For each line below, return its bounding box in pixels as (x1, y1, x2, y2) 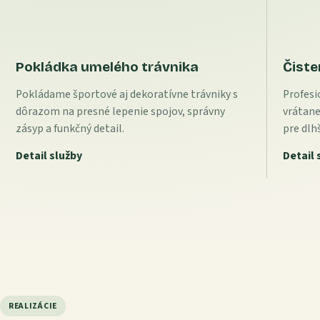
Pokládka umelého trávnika (15, 59, 199, 76)
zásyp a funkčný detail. (15, 120, 124, 136)
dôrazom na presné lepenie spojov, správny (15, 103, 225, 119)
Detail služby (15, 147, 82, 164)
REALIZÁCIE (9, 299, 57, 312)
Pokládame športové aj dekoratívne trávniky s (15, 86, 238, 102)
